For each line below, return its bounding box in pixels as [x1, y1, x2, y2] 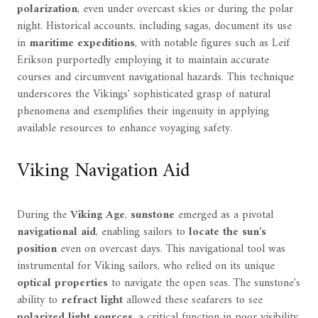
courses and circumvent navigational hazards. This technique [17, 67, 294, 88]
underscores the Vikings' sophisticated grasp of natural [17, 84, 270, 105]
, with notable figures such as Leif [135, 33, 290, 54]
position [17, 238, 57, 259]
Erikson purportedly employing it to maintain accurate [17, 50, 269, 71]
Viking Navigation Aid [17, 153, 190, 189]
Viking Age [70, 204, 125, 225]
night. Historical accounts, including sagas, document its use [17, 16, 292, 37]
